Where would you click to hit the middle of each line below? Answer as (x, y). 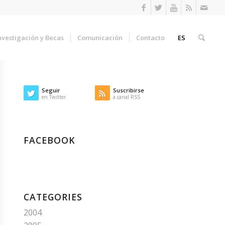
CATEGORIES (53, 197)
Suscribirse (128, 90)
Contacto (151, 38)
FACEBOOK (49, 140)
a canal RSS (126, 97)
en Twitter (53, 97)
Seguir (51, 90)
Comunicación (100, 38)
